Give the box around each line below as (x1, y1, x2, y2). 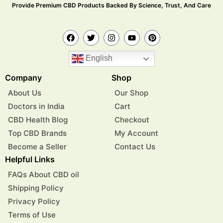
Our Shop (114, 88, 148, 98)
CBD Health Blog (8, 114, 68, 124)
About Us (8, 88, 41, 98)
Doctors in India (8, 101, 65, 111)
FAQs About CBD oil (8, 169, 79, 179)
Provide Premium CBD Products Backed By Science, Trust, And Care (12, 1, 211, 9)
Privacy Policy (8, 196, 60, 206)
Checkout (114, 114, 149, 124)
